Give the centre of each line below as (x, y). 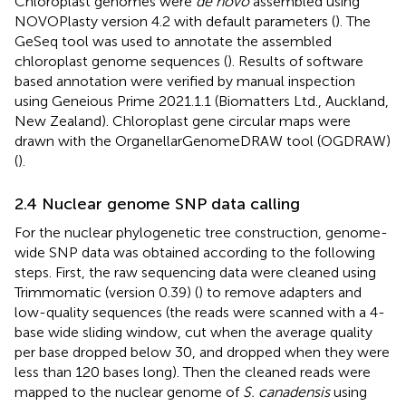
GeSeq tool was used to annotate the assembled (173, 41)
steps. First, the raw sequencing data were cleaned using (195, 272)
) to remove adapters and (280, 292)
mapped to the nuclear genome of (129, 391)
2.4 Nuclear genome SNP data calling (157, 203)
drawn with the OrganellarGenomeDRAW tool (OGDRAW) (203, 140)
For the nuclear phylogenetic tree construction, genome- (201, 232)
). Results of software (295, 61)
